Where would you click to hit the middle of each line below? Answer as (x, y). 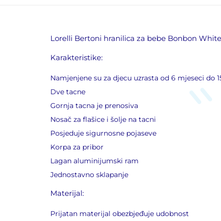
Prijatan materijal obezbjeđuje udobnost (120, 214)
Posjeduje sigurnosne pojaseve (103, 133)
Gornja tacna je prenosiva (94, 106)
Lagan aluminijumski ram (94, 161)
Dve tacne (68, 92)
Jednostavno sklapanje (89, 175)
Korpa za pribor (77, 147)
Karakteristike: (76, 57)
